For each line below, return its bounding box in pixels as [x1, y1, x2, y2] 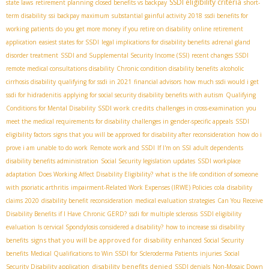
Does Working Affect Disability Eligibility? [38, 169, 153, 178]
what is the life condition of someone [156, 169, 258, 178]
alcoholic [220, 64, 244, 73]
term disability [6, 11, 46, 20]
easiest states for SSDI [39, 37, 99, 46]
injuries [200, 249, 222, 258]
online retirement [193, 24, 243, 33]
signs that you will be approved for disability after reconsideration [53, 130, 235, 139]
